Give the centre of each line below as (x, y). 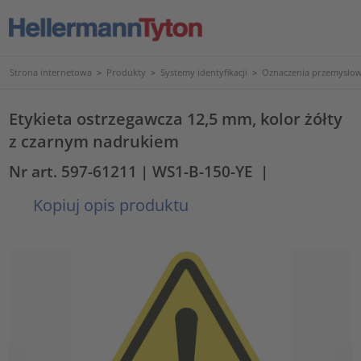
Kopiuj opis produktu (109, 205)
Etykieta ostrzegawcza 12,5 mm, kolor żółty (176, 118)
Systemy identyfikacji (204, 72)
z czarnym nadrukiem (94, 141)
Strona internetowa (51, 72)
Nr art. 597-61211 (73, 171)
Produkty (126, 72)
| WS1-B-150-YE (197, 171)
